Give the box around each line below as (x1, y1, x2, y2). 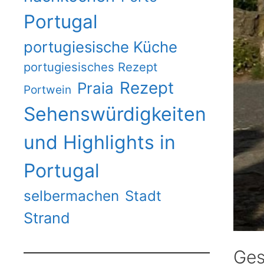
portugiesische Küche (24, 37, 177, 56)
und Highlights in (24, 130, 176, 154)
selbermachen (24, 186, 119, 204)
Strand (24, 208, 70, 227)
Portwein (24, 82, 71, 97)
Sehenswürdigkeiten (24, 102, 206, 126)
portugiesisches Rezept (24, 59, 157, 74)
